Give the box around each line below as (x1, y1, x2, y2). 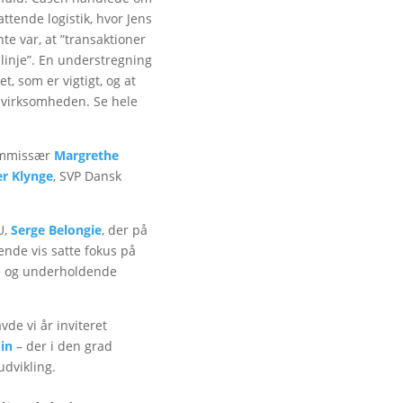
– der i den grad (13, 336, 113, 354)
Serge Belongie (11, 220, 103, 238)
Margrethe (54, 146, 120, 164)
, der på (102, 220, 148, 238)
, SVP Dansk (53, 166, 122, 184)
